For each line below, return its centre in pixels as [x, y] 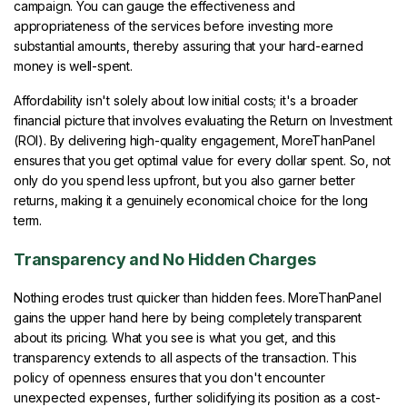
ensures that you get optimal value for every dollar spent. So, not [203, 161]
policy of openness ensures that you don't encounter [169, 378]
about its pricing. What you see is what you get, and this [175, 338]
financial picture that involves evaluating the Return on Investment [203, 121]
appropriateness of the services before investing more [174, 26]
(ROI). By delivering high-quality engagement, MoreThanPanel [194, 141]
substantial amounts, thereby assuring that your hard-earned [189, 46]
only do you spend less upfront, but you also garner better [184, 181]
